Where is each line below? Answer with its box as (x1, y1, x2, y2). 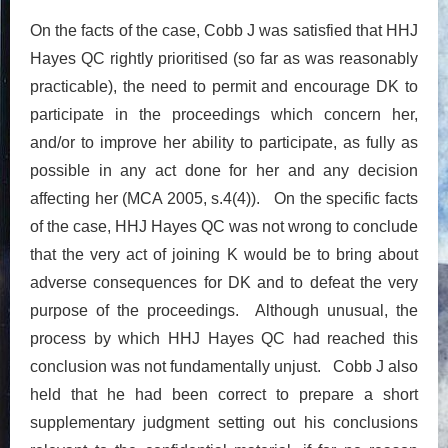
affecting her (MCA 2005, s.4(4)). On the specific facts (30, 189, 418, 207)
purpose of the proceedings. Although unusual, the (30, 301, 418, 319)
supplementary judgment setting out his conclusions (30, 413, 418, 431)
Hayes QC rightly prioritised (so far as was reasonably (30, 49, 418, 67)
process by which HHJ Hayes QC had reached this (30, 329, 418, 347)
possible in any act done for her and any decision (30, 161, 418, 179)
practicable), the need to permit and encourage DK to (30, 77, 418, 95)
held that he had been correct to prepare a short (30, 385, 418, 403)
